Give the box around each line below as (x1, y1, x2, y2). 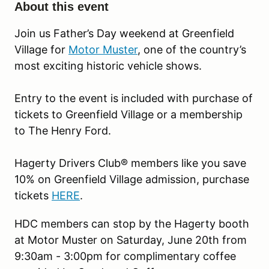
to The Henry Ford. (14, 124, 111, 137)
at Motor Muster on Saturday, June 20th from (14, 233, 247, 246)
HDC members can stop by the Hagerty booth (14, 217, 249, 230)
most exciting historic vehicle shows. (14, 59, 202, 72)
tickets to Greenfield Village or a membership (14, 107, 243, 121)
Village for (14, 43, 68, 56)
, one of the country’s (138, 43, 246, 56)
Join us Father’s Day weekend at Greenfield (14, 26, 234, 40)
